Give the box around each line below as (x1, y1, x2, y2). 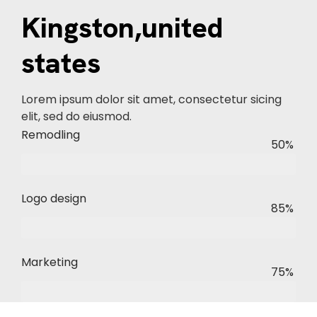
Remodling (21, 127, 80, 143)
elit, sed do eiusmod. (21, 108, 132, 125)
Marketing (21, 254, 78, 270)
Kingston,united (21, 9, 223, 46)
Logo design (21, 190, 86, 207)
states (21, 45, 100, 81)
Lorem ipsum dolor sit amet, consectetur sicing (21, 91, 282, 108)
